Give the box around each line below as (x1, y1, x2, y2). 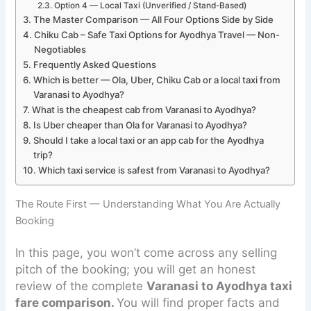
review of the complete (15, 278, 147, 293)
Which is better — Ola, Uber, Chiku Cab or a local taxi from (33, 74, 281, 86)
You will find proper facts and (117, 295, 280, 310)
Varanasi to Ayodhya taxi (146, 278, 293, 293)
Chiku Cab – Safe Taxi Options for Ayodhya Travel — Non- (34, 29, 280, 41)
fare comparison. (15, 295, 117, 310)
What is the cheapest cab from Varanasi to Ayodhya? (32, 104, 257, 116)
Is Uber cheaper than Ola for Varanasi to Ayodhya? (33, 119, 248, 131)
